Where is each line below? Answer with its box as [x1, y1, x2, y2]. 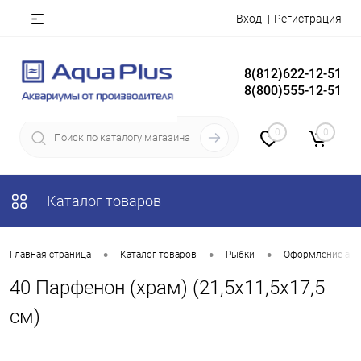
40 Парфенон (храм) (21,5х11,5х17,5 [10, 276, 325, 299]
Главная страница [10, 249, 91, 261]
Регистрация [274, 11, 342, 25]
